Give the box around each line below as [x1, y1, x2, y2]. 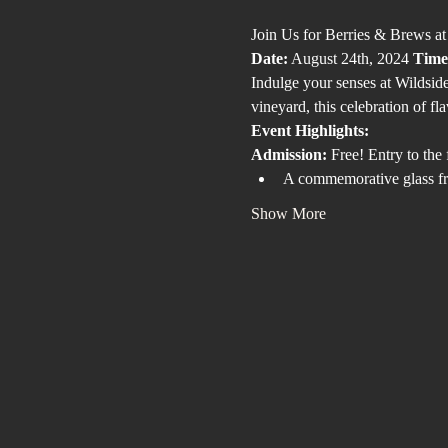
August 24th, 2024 [287, 50, 413, 67]
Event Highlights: [250, 122, 369, 139]
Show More [250, 205, 326, 222]
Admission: [250, 146, 327, 163]
